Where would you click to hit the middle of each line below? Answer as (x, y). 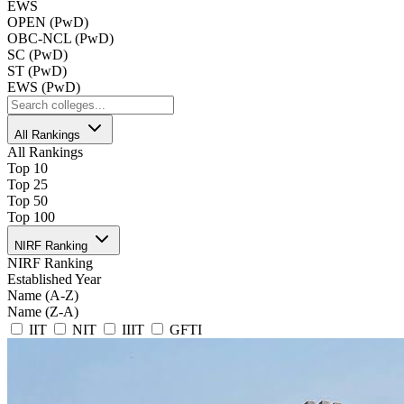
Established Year (54, 280)
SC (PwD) (37, 55)
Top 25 (28, 185)
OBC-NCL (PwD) (60, 39)
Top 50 (28, 201)
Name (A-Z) (43, 296)
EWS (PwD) (44, 87)
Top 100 (31, 217)
